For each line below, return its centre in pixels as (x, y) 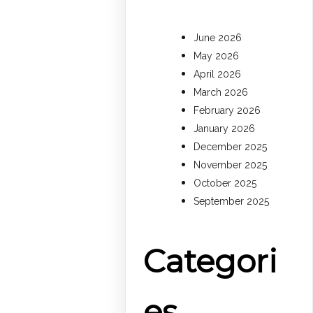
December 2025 (231, 147)
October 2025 (225, 183)
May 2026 (217, 56)
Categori (211, 261)
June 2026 (218, 38)
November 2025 (231, 165)
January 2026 (225, 129)
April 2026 (218, 74)
